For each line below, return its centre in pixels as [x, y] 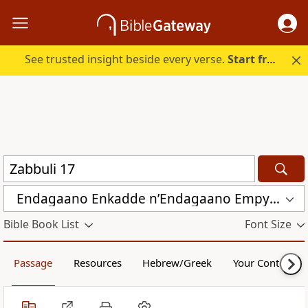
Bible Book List [41, 224]
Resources [97, 263]
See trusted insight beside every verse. [126, 59]
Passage [33, 263]
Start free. [247, 59]
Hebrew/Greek [177, 263]
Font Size [268, 224]
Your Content [263, 263]
